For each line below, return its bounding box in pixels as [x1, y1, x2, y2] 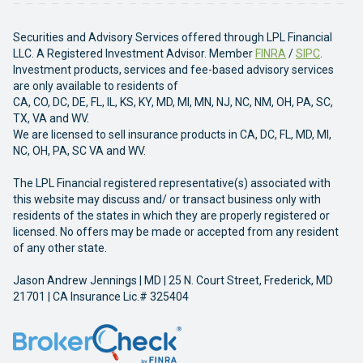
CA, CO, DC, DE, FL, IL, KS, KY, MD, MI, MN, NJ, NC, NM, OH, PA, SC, [13, 96, 333, 109]
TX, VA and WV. [13, 112, 89, 125]
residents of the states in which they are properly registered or [13, 209, 330, 222]
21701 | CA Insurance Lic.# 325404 [13, 290, 189, 303]
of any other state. [13, 241, 107, 254]
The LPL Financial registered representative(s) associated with [13, 177, 331, 190]
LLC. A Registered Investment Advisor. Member [13, 47, 255, 60]
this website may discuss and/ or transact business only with [13, 193, 321, 206]
